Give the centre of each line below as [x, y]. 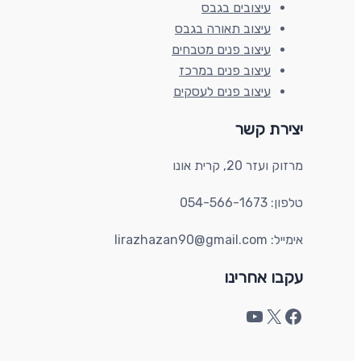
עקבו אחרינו [263, 277]
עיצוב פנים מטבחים [221, 50]
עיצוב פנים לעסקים [222, 91]
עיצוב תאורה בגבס [223, 29]
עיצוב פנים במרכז [225, 71]
